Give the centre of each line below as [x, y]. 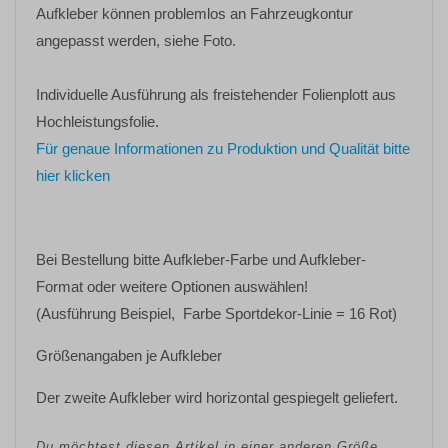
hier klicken [73, 175]
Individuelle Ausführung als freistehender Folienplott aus [216, 94]
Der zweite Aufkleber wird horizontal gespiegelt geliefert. [217, 397]
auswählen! [269, 286]
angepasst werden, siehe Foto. [136, 40]
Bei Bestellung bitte [99, 259]
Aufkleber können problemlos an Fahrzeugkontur [194, 13]
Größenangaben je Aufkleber [129, 355]
